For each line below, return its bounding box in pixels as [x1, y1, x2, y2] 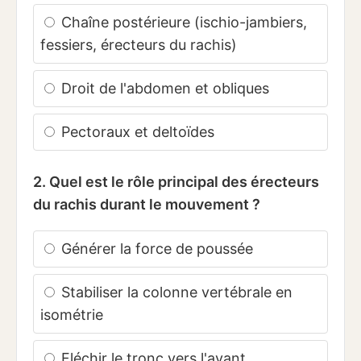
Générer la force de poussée [57, 240, 253, 258]
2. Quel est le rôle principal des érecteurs [33, 173, 319, 191]
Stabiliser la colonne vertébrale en [57, 284, 293, 301]
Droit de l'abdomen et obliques [57, 80, 269, 98]
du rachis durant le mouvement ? [33, 196, 260, 214]
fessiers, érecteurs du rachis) [40, 36, 237, 54]
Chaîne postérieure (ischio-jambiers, [57, 14, 307, 31]
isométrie [40, 306, 103, 324]
